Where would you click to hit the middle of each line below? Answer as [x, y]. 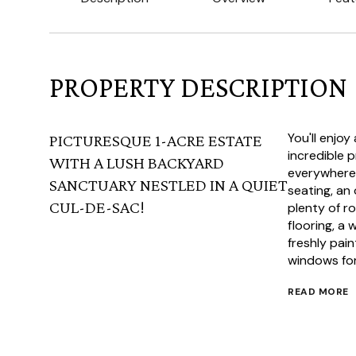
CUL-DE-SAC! [97, 207]
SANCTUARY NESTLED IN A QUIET [168, 185]
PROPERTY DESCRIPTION [198, 87]
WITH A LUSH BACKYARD [137, 163]
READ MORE [318, 292]
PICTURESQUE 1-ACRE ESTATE [156, 140]
